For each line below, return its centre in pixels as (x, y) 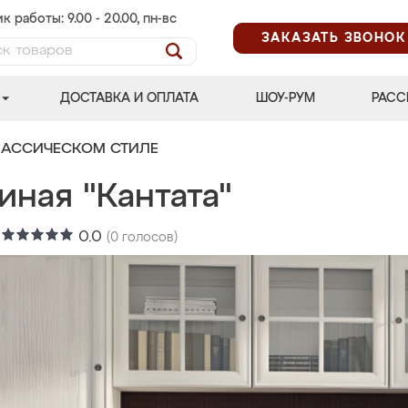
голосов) (148, 238)
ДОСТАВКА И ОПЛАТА (130, 98)
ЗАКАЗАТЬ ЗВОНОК (334, 38)
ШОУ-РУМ (285, 98)
